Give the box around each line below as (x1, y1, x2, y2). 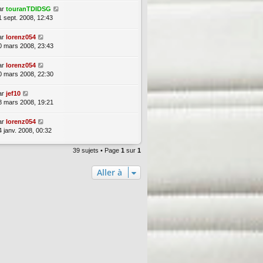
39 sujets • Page (73, 146, 121, 154)
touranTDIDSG (6, 5, 51, 12)
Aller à (97, 166, 122, 178)
